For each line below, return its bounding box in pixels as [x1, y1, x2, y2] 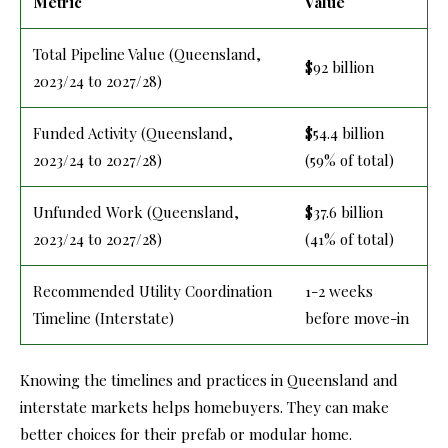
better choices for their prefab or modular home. [20, 424, 352, 445]
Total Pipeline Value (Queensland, [33, 44, 261, 65]
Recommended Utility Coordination [33, 281, 272, 302]
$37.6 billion [305, 202, 383, 223]
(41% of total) [305, 229, 394, 250]
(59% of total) [305, 150, 394, 171]
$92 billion [305, 57, 374, 78]
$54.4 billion [305, 123, 384, 144]
